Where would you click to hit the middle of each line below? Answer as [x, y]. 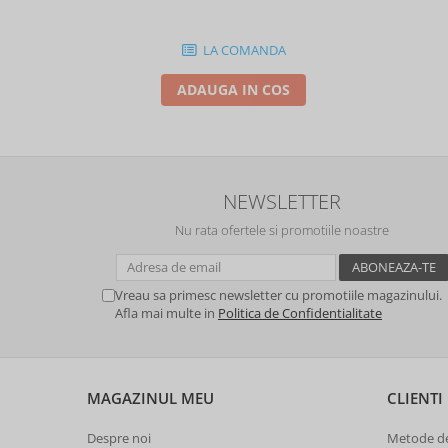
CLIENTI [415, 397]
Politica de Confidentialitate [300, 312]
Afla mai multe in [166, 312]
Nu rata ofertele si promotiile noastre [282, 229]
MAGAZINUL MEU [150, 397]
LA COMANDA [242, 49]
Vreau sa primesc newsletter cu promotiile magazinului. [278, 294]
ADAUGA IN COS [233, 89]
